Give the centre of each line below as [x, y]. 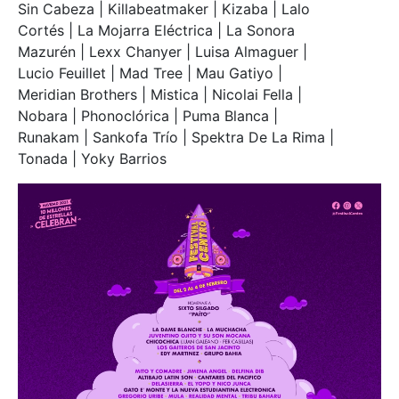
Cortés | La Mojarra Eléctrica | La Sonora [156, 30]
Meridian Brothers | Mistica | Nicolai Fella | [160, 94]
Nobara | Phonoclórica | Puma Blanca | [148, 115]
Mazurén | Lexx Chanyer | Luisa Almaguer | [163, 51]
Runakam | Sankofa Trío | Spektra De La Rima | [176, 137]
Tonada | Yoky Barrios [94, 158]
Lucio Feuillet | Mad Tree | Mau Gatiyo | [150, 73]
